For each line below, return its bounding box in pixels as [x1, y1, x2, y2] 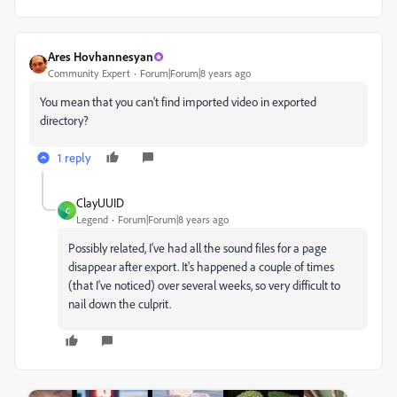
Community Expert [48, 66, 130, 80]
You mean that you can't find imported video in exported [40, 94, 316, 109]
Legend [76, 213, 108, 226]
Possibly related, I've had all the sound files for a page [68, 240, 327, 255]
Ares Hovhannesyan [48, 49, 153, 64]
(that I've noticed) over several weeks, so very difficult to [68, 277, 340, 292]
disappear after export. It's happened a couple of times [68, 259, 334, 274]
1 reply [58, 150, 91, 165]
